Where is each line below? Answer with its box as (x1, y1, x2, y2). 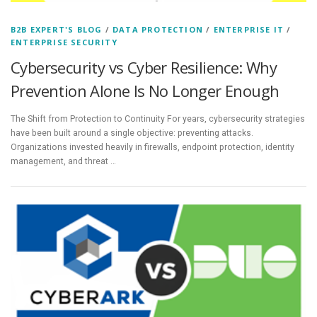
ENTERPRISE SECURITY (11, 37, 117, 48)
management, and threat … (11, 156, 116, 167)
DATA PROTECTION (113, 24, 204, 35)
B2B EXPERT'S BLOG (11, 24, 103, 35)
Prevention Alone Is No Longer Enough (11, 80, 279, 102)
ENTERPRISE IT (213, 24, 284, 35)
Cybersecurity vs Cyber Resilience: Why (11, 57, 277, 79)
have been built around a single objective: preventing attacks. (11, 128, 253, 139)
